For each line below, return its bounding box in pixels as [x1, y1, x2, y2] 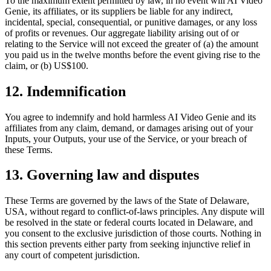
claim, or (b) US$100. [5, 60, 88, 71]
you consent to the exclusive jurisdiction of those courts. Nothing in [5, 228, 261, 239]
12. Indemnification [5, 83, 126, 99]
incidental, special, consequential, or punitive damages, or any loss [5, 16, 257, 27]
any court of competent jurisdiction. [5, 250, 140, 261]
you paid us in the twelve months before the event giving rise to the [5, 49, 260, 60]
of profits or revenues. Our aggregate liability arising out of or [5, 27, 239, 38]
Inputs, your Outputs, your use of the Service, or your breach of [5, 133, 247, 144]
